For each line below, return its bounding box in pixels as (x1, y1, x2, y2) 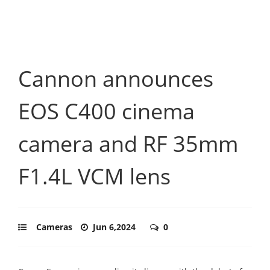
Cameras (36, 221, 72, 233)
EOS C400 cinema (18, 96, 195, 126)
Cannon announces (18, 63, 213, 93)
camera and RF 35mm (18, 128, 238, 159)
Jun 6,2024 (93, 221, 138, 233)
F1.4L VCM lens (18, 161, 171, 191)
